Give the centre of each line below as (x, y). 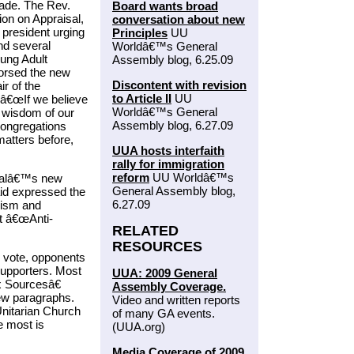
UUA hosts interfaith (168, 151)
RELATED (145, 231)
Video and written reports (176, 300)
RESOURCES (157, 247)
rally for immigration (168, 164)
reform (131, 178)
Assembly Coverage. (169, 287)
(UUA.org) (139, 327)
